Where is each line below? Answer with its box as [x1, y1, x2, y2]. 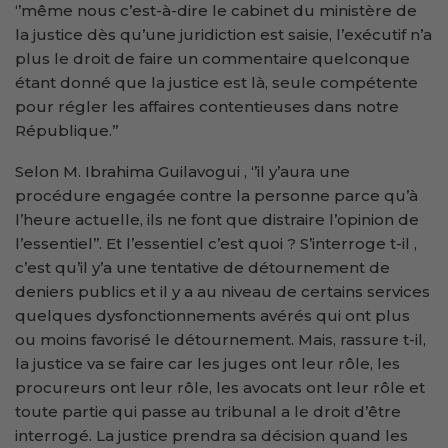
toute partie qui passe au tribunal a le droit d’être [15, 402, 401, 422]
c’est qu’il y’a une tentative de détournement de [15, 258, 390, 278]
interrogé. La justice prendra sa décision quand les [15, 426, 408, 446]
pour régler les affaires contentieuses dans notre [15, 97, 399, 117]
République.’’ [15, 121, 118, 141]
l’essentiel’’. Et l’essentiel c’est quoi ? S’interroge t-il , [15, 234, 417, 254]
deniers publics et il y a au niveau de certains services [15, 282, 430, 302]
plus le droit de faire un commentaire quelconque [15, 49, 410, 69]
